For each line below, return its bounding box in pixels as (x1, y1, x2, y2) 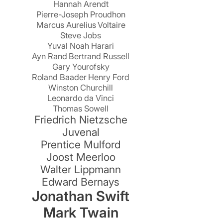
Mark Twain (43, 204, 118, 221)
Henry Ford (88, 72, 130, 82)
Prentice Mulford (41, 137, 121, 151)
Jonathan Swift (32, 187, 130, 205)
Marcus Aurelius (36, 19, 96, 30)
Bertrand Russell (69, 51, 130, 61)
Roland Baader (32, 72, 87, 82)
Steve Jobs (60, 30, 102, 40)
